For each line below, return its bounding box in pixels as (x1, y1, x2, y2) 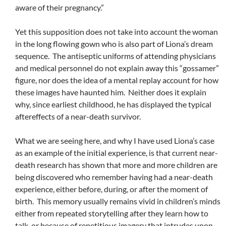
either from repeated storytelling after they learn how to (15, 208, 208, 218)
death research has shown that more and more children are (15, 160, 217, 170)
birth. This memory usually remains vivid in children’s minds (15, 196, 220, 206)
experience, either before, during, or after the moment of (15, 184, 208, 194)
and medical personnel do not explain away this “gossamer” (15, 63, 219, 73)
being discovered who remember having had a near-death (15, 172, 213, 182)
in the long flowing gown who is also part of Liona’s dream (15, 39, 213, 49)
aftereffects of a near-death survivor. (15, 111, 141, 122)
